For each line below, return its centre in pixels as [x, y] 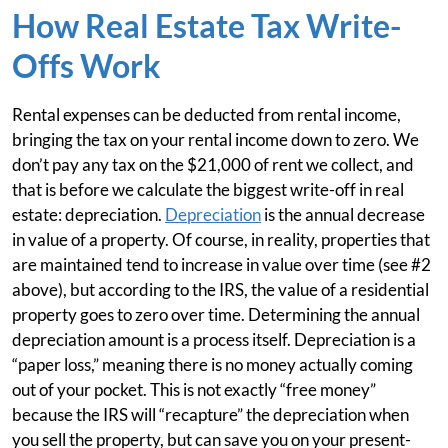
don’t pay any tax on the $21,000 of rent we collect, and [213, 165]
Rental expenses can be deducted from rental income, [206, 115]
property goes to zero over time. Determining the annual [216, 315]
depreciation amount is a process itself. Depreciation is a [214, 340]
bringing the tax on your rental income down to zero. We [215, 140]
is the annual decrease [343, 215]
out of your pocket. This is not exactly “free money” [194, 390]
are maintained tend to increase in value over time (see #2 [221, 265]
